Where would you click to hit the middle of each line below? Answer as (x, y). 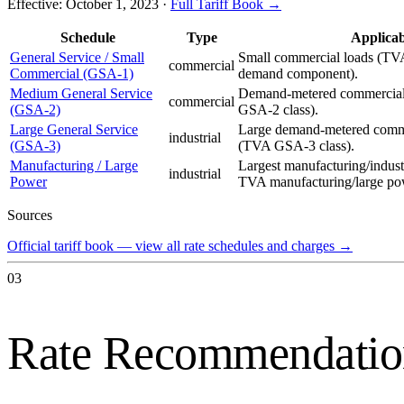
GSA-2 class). (278, 110)
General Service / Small (77, 58)
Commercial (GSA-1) (72, 74)
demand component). (298, 74)
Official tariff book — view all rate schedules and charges (171, 246)
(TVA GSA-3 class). (296, 146)
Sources (30, 216)
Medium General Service (81, 94)
